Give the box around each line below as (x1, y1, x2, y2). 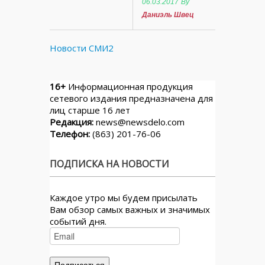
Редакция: (50, 116, 93, 128)
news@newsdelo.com (96, 116, 185, 128)
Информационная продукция (66, 80, 193, 92)
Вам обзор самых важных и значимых (50, 203, 210, 215)
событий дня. (50, 215, 106, 227)
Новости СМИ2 (50, 42, 114, 54)
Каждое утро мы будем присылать (50, 192, 198, 203)
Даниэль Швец (142, 11, 194, 19)
